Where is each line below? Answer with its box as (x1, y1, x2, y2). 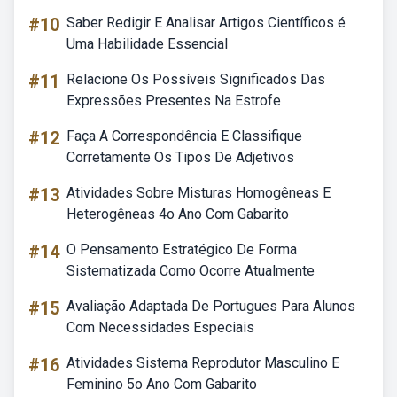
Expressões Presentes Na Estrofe (66, 92, 281, 109)
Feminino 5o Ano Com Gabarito (66, 376, 257, 393)
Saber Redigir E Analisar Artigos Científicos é (66, 14, 346, 31)
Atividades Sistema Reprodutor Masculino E (66, 354, 339, 371)
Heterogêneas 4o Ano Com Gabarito (66, 206, 289, 222)
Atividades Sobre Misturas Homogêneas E (66, 184, 331, 201)
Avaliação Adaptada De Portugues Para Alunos (66, 298, 355, 315)
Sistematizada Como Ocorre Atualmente (66, 262, 315, 279)
